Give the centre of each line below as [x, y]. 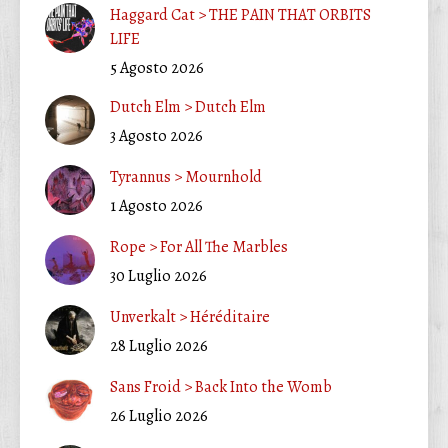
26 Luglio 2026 [159, 415]
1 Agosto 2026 [156, 205]
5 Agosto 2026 [157, 67]
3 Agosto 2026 [156, 135]
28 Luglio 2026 [159, 345]
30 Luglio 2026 [158, 275]
